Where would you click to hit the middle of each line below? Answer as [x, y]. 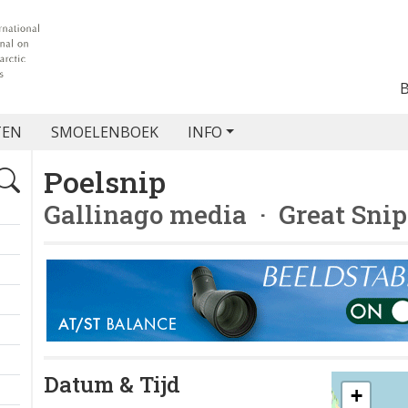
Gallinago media [145, 214]
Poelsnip [105, 182]
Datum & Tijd [112, 384]
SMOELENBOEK [104, 132]
